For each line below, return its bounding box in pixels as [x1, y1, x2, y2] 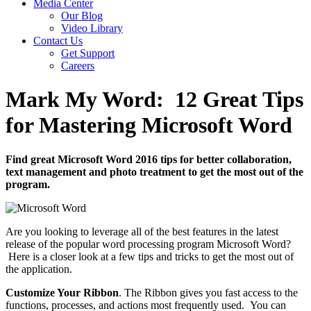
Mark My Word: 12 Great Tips [6, 87, 303, 112]
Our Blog [61, 10, 103, 22]
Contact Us [33, 35, 83, 47]
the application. [6, 262, 72, 275]
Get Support [61, 47, 115, 59]
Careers [61, 60, 94, 72]
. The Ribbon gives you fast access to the [119, 286, 298, 299]
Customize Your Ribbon [6, 286, 119, 299]
